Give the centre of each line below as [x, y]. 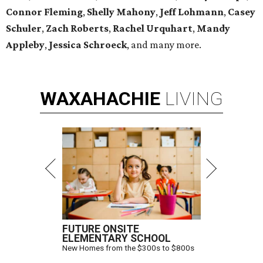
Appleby [25, 45]
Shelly [101, 12]
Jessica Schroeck [88, 45]
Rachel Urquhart [153, 28]
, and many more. [164, 45]
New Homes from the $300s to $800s [128, 248]
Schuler [24, 28]
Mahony [136, 12]
